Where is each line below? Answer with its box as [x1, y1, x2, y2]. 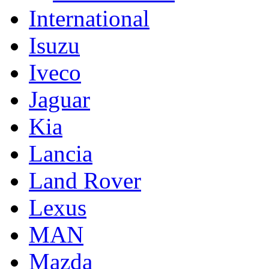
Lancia [29, 140, 92, 166]
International [29, 5, 150, 31]
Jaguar [29, 86, 90, 112]
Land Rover [29, 167, 141, 193]
